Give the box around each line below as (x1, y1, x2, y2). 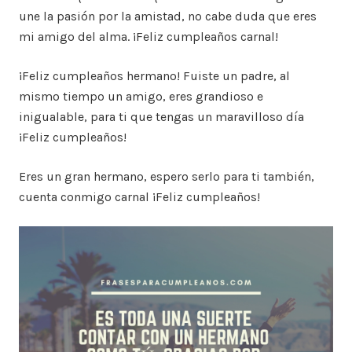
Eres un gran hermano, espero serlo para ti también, (19, 169, 314, 184)
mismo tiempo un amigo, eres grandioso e (19, 89, 263, 104)
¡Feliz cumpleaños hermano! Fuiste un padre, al (19, 68, 290, 83)
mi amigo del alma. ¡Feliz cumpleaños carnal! (19, 29, 278, 44)
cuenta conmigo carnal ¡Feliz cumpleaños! (19, 189, 260, 204)
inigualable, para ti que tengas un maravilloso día (19, 109, 304, 124)
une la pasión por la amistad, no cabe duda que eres (19, 9, 317, 24)
